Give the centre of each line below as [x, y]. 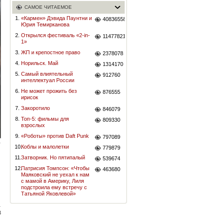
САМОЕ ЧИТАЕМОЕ [48, 7]
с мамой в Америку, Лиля [53, 181]
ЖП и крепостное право [51, 52]
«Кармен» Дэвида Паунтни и [56, 18]
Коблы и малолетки [45, 147]
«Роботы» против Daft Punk [55, 136]
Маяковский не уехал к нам [55, 175]
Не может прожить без [49, 91]
